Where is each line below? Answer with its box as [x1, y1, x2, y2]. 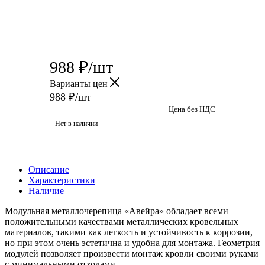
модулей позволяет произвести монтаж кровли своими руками [5, 248, 258, 258]
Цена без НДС [169, 104, 215, 114]
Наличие [28, 185, 64, 196]
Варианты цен [50, 78, 110, 89]
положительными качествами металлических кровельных [5, 216, 238, 227]
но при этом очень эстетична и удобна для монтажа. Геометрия [5, 237, 260, 248]
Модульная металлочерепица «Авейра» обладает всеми [5, 205, 228, 216]
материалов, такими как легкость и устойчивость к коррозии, [5, 227, 253, 237]
